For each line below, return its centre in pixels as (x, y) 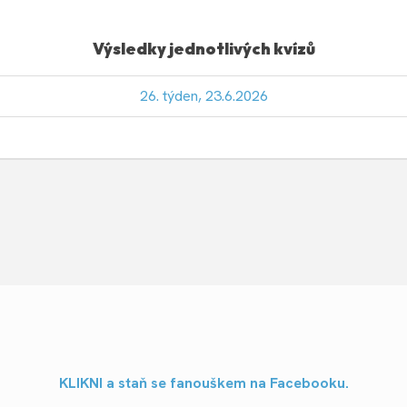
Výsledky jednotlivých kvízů (203, 49)
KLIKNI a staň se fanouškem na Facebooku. (203, 383)
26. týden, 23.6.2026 (203, 96)
